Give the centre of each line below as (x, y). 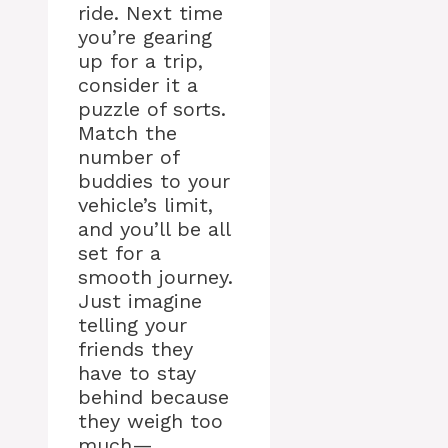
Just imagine (140, 301)
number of (128, 157)
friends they (135, 349)
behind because (153, 397)
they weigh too (150, 421)
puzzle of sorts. (152, 109)
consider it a (138, 85)
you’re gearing (145, 37)
